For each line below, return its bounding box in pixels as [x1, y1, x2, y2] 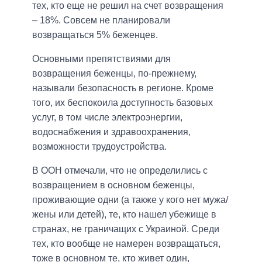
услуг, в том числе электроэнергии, [32, 112, 182, 122]
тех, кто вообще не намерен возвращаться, [32, 238, 220, 249]
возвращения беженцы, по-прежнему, [32, 68, 196, 78]
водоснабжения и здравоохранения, [32, 126, 191, 137]
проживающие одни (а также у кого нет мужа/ [32, 194, 228, 205]
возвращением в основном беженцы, [32, 180, 195, 190]
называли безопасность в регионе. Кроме [32, 82, 213, 93]
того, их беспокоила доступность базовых [32, 97, 213, 108]
